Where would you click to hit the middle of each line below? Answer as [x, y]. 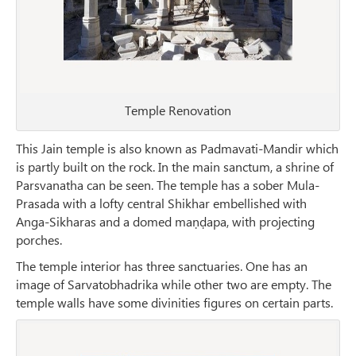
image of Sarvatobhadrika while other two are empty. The [174, 284]
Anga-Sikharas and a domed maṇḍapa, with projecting [165, 222]
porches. [39, 240]
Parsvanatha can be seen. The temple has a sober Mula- [168, 185]
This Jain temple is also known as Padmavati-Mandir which [177, 149]
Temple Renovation [178, 110]
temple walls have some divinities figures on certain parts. [174, 303]
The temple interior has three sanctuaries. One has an [162, 266]
